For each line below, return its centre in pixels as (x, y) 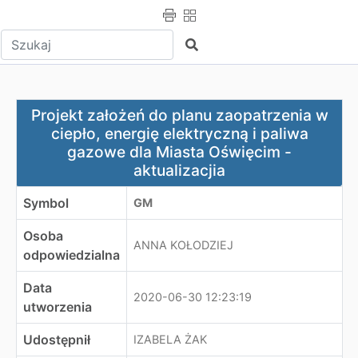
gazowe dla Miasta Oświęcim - (179, 152)
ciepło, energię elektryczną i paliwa (179, 133)
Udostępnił (57, 340)
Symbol (46, 203)
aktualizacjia (179, 170)
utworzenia (58, 307)
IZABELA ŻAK (170, 339)
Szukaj (205, 44)
